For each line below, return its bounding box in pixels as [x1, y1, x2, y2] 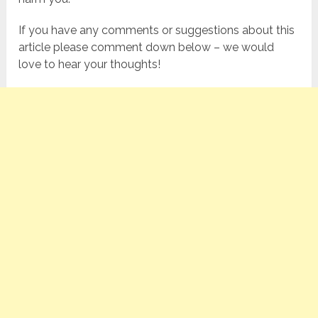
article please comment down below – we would [18, 40, 275, 55]
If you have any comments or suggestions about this [18, 23, 295, 38]
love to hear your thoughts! [18, 57, 161, 72]
